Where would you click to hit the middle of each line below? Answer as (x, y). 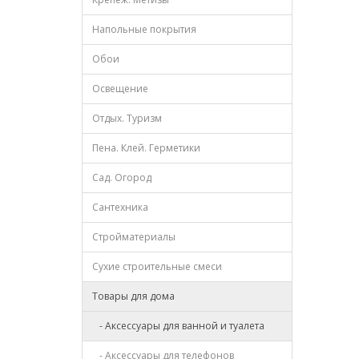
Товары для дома (133, 296)
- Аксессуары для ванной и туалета (178, 326)
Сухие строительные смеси (157, 266)
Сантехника (120, 207)
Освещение (120, 89)
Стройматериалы (134, 237)
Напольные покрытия (144, 29)
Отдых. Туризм (127, 118)
